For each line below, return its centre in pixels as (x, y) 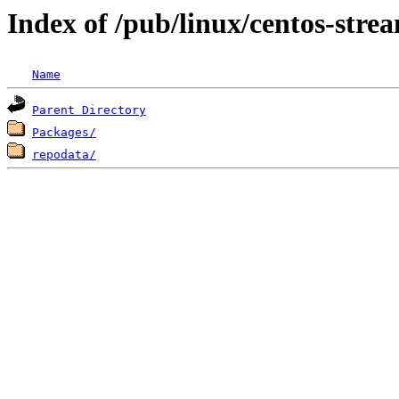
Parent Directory (89, 110)
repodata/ (64, 155)
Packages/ (64, 133)
